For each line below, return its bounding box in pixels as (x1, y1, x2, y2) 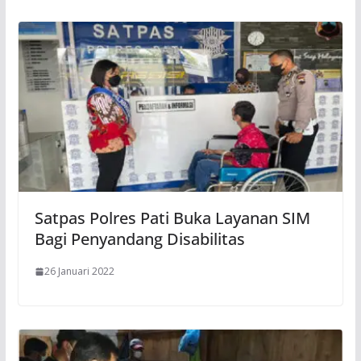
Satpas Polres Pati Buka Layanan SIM (34, 207, 310, 230)
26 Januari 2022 (44, 264, 114, 279)
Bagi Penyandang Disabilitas (34, 228, 245, 251)
